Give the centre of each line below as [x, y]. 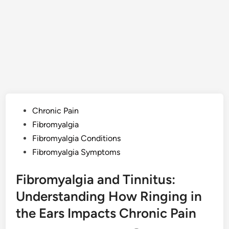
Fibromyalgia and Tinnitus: [96, 179]
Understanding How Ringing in [109, 196]
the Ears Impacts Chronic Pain [106, 213]
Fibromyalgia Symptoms [76, 152]
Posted [28, 110]
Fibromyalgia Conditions [77, 138]
